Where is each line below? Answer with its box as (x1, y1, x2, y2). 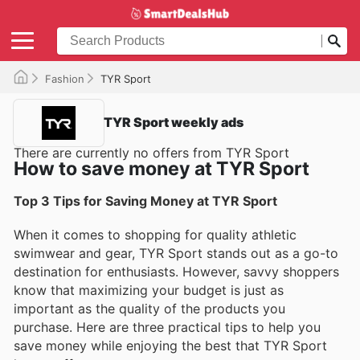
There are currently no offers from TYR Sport (14, 144, 289, 161)
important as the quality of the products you (14, 300, 285, 317)
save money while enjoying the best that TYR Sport (14, 337, 327, 354)
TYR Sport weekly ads (104, 114, 243, 131)
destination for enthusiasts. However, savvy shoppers (14, 263, 339, 280)
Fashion (45, 72, 84, 85)
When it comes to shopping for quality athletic (14, 226, 297, 243)
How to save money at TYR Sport (14, 157, 309, 180)
